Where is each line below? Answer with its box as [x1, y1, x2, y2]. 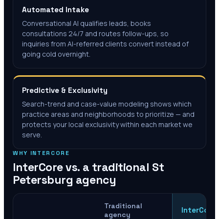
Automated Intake [22, 5, 89, 15]
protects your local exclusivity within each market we [22, 120, 193, 130]
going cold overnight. [22, 49, 90, 59]
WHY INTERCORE [13, 149, 70, 157]
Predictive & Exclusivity [22, 86, 108, 95]
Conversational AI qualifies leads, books [22, 19, 151, 28]
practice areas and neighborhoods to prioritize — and [22, 109, 195, 119]
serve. [22, 130, 42, 140]
